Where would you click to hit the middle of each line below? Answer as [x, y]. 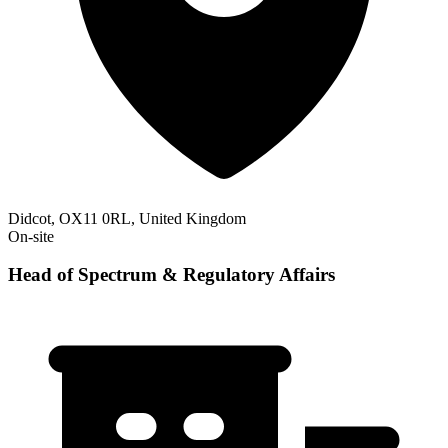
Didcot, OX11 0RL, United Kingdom [127, 218]
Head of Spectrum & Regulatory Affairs [171, 275]
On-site [31, 236]
